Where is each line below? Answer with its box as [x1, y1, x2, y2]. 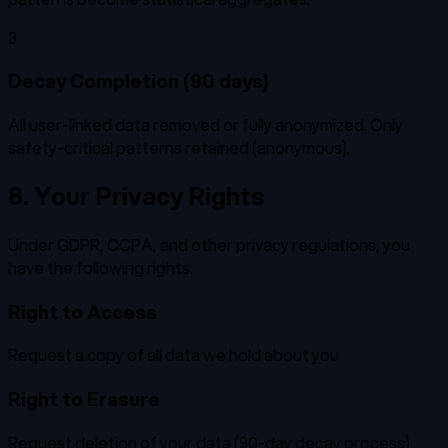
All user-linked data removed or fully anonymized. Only [8, 113, 403, 137]
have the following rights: [8, 255, 193, 279]
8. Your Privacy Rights [8, 179, 264, 214]
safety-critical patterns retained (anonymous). [8, 136, 350, 160]
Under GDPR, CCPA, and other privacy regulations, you [8, 232, 410, 256]
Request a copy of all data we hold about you [8, 343, 339, 367]
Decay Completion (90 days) [8, 67, 269, 95]
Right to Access [8, 297, 157, 325]
